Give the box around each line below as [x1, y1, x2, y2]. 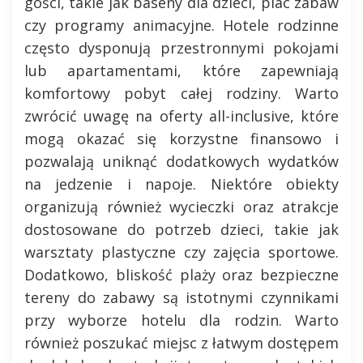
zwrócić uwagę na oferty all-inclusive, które [24, 106, 339, 126]
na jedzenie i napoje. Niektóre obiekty [24, 174, 339, 194]
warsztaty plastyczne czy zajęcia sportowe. [24, 242, 339, 262]
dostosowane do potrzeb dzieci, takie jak [24, 220, 339, 239]
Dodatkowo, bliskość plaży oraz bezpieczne [24, 265, 339, 284]
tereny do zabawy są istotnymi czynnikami [24, 288, 339, 307]
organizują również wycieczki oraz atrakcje [24, 197, 339, 216]
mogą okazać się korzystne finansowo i [24, 129, 339, 148]
